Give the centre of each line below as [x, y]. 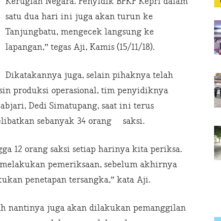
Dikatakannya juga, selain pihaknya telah [89, 75]
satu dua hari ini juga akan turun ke [79, 17]
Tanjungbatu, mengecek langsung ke [80, 32]
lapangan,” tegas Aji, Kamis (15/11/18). [80, 47]
